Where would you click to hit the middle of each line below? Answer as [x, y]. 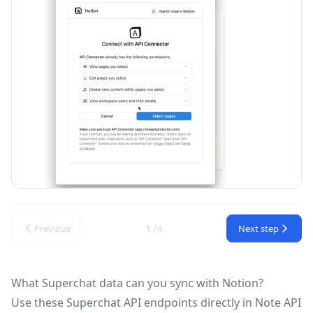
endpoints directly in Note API [221, 303]
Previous [52, 229]
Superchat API [104, 303]
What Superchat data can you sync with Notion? [137, 283]
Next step [259, 229]
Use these [39, 303]
